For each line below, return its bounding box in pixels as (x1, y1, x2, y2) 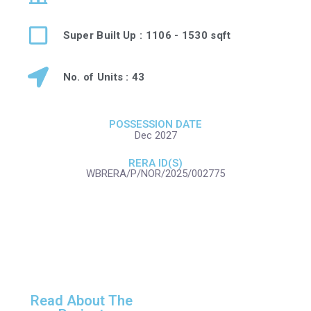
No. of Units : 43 (62, 70, 145, 83)
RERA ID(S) (128, 157, 183, 169)
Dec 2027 (134, 129, 177, 142)
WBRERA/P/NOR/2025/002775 (86, 167, 225, 180)
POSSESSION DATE (109, 118, 202, 131)
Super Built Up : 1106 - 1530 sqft (62, 28, 231, 42)
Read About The (30, 292, 133, 309)
